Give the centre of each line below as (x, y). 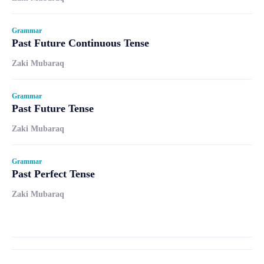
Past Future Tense (53, 108)
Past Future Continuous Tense (80, 43)
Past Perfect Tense (53, 174)
